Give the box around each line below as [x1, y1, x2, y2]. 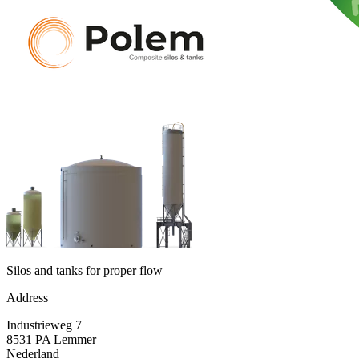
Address [6, 291, 48, 305]
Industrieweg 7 [6, 318, 82, 333]
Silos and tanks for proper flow [6, 264, 163, 278]
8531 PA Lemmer [6, 333, 96, 347]
